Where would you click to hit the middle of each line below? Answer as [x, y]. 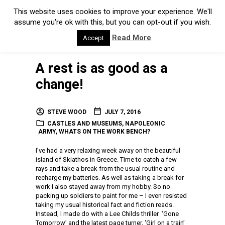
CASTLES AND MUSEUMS [85, 124]
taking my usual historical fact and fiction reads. [105, 205]
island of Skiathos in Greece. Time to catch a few [106, 159]
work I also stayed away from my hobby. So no [103, 187]
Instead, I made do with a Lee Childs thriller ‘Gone [107, 214]
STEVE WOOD [67, 112]
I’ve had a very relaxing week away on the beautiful [108, 150]
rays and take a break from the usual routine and [105, 168]
